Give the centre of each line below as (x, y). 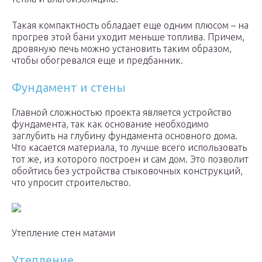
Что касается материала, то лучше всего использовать (129, 148)
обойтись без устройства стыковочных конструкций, (127, 171)
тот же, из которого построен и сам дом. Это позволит (130, 159)
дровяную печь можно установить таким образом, (122, 49)
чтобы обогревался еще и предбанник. (97, 61)
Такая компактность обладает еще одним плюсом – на (130, 25)
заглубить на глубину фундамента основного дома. (125, 136)
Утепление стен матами (63, 233)
